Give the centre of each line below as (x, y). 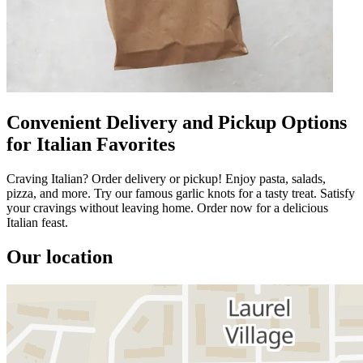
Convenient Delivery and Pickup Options (177, 122)
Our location (60, 256)
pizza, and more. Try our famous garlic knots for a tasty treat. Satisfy (181, 193)
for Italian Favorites (91, 144)
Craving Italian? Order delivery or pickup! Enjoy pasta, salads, (166, 178)
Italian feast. (37, 222)
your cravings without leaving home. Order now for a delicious (167, 207)
